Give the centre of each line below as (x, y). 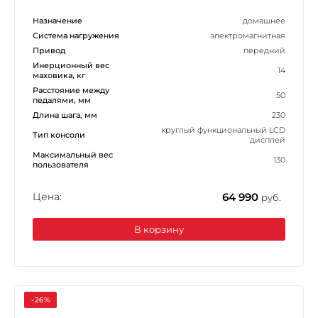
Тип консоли (59, 135)
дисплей (268, 139)
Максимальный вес (73, 154)
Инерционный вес (71, 65)
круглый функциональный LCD (223, 130)
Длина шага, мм (65, 115)
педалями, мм (62, 100)
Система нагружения (76, 35)
